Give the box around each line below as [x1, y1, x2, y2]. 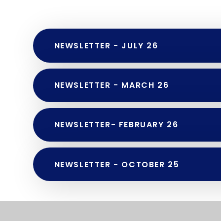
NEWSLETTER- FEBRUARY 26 [54, 119, 179, 131]
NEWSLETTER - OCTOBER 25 [54, 158, 180, 170]
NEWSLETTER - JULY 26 [54, 40, 158, 52]
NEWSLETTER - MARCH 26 [54, 79, 169, 91]
